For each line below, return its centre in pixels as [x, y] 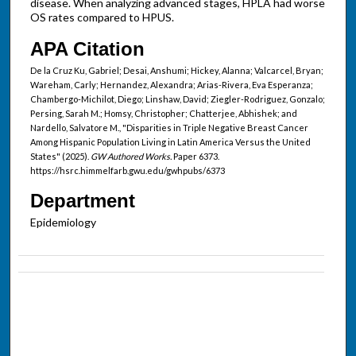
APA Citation [87, 48]
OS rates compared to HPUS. [102, 17]
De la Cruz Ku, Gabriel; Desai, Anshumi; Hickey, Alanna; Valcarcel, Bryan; [176, 70]
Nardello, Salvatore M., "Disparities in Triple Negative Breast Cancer [169, 127]
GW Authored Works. [131, 156]
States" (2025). [60, 156]
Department [82, 200]
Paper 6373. [195, 156]
